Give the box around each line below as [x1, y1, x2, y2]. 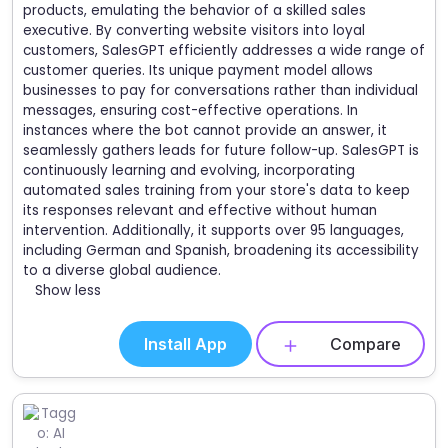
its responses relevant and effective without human [23, 201, 377, 221]
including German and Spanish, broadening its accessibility [23, 241, 419, 261]
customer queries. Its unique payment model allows [23, 61, 373, 81]
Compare [330, 334, 401, 355]
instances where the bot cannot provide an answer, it [23, 121, 387, 141]
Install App [144, 334, 227, 355]
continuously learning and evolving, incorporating [23, 161, 355, 181]
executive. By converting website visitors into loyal [23, 21, 365, 41]
